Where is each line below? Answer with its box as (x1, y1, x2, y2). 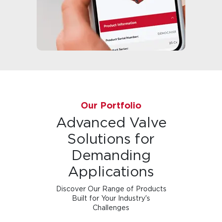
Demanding (71, 148, 151, 163)
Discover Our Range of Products (55, 185, 166, 192)
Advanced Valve (55, 115, 166, 130)
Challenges (93, 204, 129, 211)
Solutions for (67, 131, 155, 146)
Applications (68, 164, 154, 179)
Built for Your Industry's (72, 194, 150, 202)
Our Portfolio (81, 100, 141, 110)
